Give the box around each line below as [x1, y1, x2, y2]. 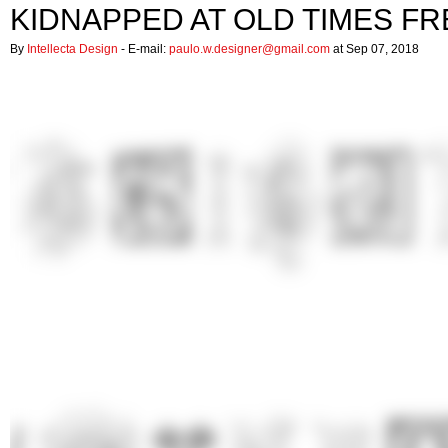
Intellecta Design [27, 42, 118, 56]
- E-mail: [118, 42, 169, 56]
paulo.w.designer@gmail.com [169, 42, 330, 56]
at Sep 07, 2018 [330, 42, 419, 56]
